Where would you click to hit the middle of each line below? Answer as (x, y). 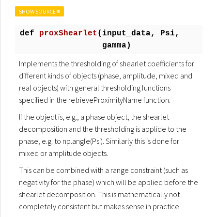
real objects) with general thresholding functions (95, 88)
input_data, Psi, (141, 33)
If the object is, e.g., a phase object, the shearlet (94, 117)
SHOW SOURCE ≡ (39, 11)
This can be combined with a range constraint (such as (103, 170)
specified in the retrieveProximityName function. (95, 100)
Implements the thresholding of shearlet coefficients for (107, 63)
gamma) (117, 46)
